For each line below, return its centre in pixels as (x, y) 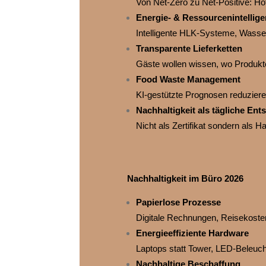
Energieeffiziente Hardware (192, 233)
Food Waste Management (188, 80)
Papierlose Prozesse (178, 202)
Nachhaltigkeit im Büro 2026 (185, 179)
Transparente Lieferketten (189, 49)
